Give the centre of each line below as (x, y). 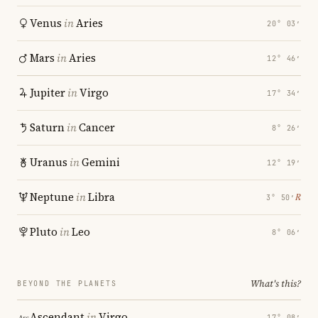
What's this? (276, 284)
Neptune (52, 197)
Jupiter (48, 93)
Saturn (47, 127)
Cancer (97, 127)
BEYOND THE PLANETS (67, 284)
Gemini (101, 162)
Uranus (49, 162)
